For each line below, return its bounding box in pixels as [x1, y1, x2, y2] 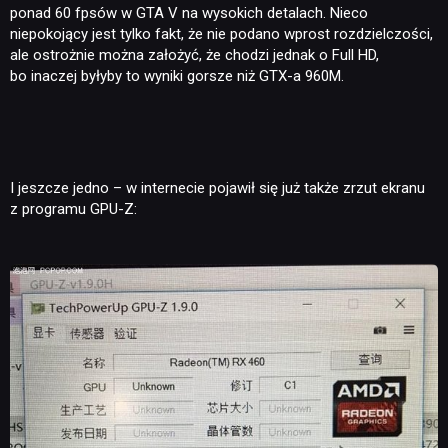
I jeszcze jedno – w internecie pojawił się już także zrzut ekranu [10, 179, 425, 198]
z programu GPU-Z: [10, 200, 137, 219]
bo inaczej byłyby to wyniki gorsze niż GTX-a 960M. [10, 67, 344, 86]
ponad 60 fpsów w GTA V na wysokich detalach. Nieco [10, 4, 368, 23]
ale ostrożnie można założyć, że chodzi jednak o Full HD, [10, 46, 379, 65]
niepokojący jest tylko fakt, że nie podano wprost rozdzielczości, [10, 25, 433, 44]
